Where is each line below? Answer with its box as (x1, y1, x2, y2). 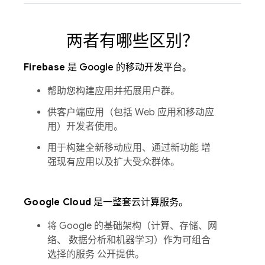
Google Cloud (24, 196, 94, 208)
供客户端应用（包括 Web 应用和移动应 (47, 106, 214, 118)
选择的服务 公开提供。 (47, 248, 144, 260)
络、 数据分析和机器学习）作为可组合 (47, 234, 211, 246)
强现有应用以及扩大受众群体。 (47, 156, 180, 168)
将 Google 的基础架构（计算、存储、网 (47, 219, 217, 232)
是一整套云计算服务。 (93, 196, 189, 208)
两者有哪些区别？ (66, 30, 199, 51)
